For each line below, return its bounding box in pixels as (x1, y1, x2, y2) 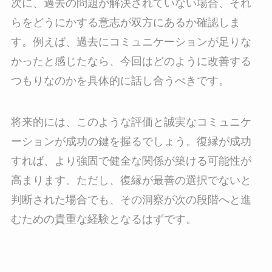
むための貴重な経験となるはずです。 (10, 213, 197, 226)
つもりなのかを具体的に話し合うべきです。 (10, 75, 229, 87)
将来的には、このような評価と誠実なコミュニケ (10, 116, 251, 129)
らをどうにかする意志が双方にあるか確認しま (10, 16, 240, 29)
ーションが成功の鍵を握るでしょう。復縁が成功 (10, 135, 251, 148)
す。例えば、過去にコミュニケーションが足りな (10, 36, 251, 49)
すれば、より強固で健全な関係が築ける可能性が (10, 155, 251, 168)
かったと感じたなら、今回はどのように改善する (10, 55, 251, 68)
